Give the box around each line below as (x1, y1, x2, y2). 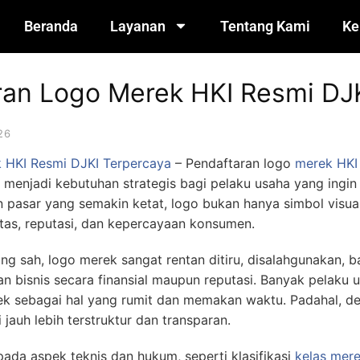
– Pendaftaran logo (171, 155, 295, 171)
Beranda (23, 18, 78, 35)
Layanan (109, 18, 166, 35)
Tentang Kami (219, 18, 310, 35)
